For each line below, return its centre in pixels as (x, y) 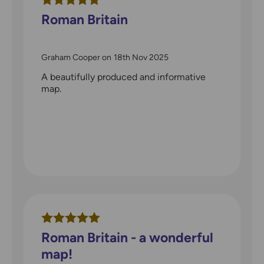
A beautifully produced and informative (123, 77)
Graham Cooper (71, 58)
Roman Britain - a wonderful (127, 238)
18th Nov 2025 (141, 58)
